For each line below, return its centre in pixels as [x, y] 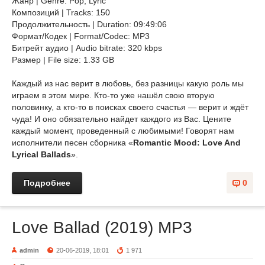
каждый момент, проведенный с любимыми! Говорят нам [123, 131]
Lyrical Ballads [41, 154]
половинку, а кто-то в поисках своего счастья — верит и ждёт [130, 107]
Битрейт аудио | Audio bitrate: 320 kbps [87, 48]
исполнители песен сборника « [72, 143]
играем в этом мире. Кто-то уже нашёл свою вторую [113, 95]
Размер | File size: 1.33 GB [63, 60]
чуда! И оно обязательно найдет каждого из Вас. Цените [122, 119]
